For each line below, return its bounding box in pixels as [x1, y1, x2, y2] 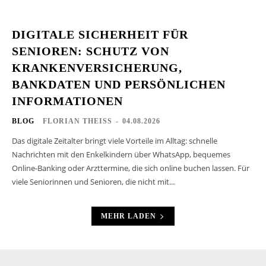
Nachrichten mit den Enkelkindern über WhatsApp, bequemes [12, 148, 230, 160]
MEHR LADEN [101, 211, 156, 220]
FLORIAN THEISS [43, 116, 112, 125]
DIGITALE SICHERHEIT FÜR [12, 27, 188, 41]
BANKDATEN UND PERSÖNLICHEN [12, 77, 226, 91]
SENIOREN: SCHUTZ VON [12, 44, 169, 58]
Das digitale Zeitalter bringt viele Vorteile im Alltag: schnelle [12, 135, 217, 146]
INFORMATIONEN [12, 94, 123, 107]
